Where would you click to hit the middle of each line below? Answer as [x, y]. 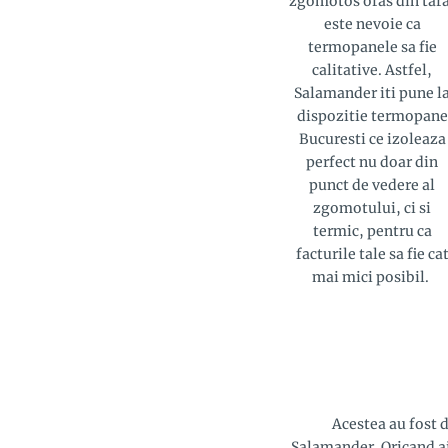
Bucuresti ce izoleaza [372, 138]
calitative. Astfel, [372, 69]
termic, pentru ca [372, 230]
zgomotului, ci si [372, 207]
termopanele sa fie [372, 46]
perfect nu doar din [372, 161]
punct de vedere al [372, 184]
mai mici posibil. [372, 276]
